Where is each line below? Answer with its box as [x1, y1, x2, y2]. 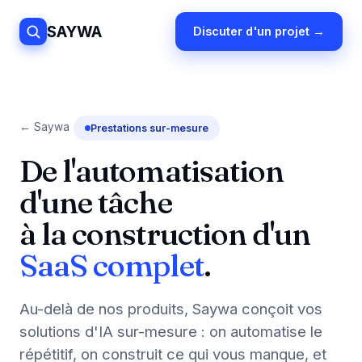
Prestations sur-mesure [90, 122, 208, 134]
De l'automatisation [19, 152, 284, 190]
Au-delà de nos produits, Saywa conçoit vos [19, 300, 322, 318]
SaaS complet [19, 246, 204, 284]
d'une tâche [19, 183, 172, 221]
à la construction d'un [19, 215, 311, 253]
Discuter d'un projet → [193, 24, 325, 38]
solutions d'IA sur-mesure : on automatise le [19, 322, 322, 340]
